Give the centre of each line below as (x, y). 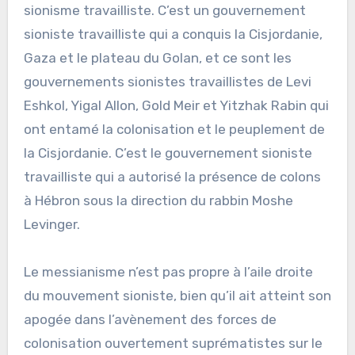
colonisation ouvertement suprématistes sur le (173, 343)
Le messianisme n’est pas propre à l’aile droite (168, 271)
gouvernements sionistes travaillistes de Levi (167, 81)
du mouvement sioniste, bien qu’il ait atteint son (177, 295)
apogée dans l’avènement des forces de (150, 319)
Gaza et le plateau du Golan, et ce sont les (157, 57)
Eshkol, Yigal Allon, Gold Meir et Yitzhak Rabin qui (176, 105)
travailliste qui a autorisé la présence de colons (172, 176)
